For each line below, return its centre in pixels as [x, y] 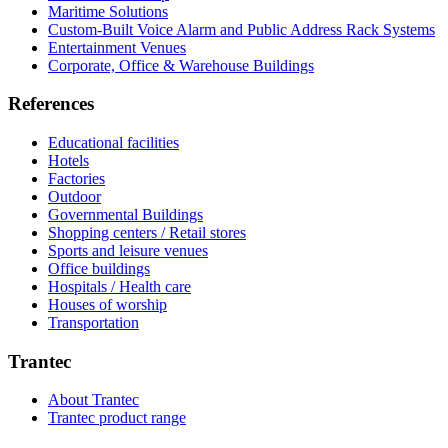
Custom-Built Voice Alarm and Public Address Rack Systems [241, 29]
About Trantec [93, 400]
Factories [76, 178]
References [51, 104]
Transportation [93, 322]
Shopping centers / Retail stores [147, 232]
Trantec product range [117, 418]
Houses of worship [107, 304]
